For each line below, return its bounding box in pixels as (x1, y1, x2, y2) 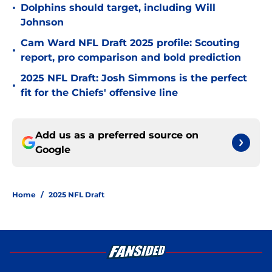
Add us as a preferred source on (35, 129, 199, 141)
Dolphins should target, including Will (21, 2, 216, 14)
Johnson (21, 16, 64, 29)
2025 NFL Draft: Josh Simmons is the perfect (21, 72, 247, 84)
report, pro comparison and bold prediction (21, 52, 241, 64)
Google (35, 144, 70, 156)
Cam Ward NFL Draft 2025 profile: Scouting (21, 37, 240, 49)
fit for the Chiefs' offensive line (21, 87, 178, 99)
